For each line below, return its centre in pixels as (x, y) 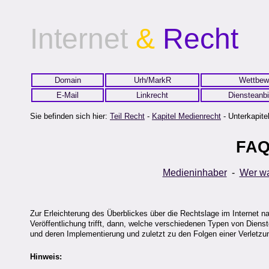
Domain (68, 80)
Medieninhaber (195, 173)
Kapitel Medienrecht (186, 116)
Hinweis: (46, 256)
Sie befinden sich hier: (70, 116)
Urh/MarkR (152, 80)
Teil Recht (127, 116)
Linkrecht (152, 95)
